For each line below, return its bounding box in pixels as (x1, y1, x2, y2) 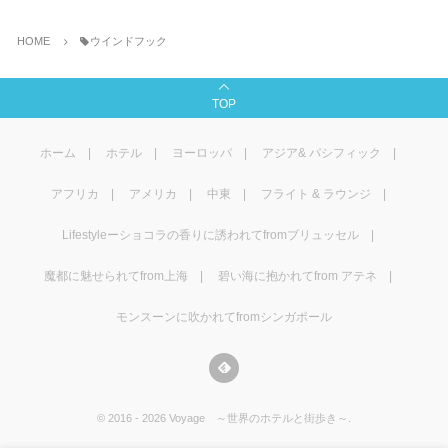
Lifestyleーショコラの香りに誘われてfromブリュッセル (62, 228, 359, 242)
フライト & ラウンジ (260, 187, 371, 201)
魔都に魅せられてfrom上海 (44, 269, 188, 283)
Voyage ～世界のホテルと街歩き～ (169, 412, 348, 424)
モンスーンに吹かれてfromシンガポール (116, 310, 332, 324)
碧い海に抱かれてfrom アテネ (218, 269, 377, 283)
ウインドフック (90, 35, 168, 47)
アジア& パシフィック (262, 146, 381, 160)
